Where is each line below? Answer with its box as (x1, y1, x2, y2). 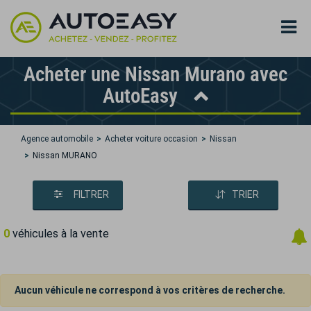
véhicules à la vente (10, 227, 109, 240)
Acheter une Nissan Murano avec (24, 62, 287, 86)
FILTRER (73, 189, 109, 200)
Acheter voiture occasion (105, 134, 198, 144)
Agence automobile (21, 134, 93, 144)
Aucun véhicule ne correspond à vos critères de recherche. (15, 285, 285, 296)
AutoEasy (103, 84, 183, 108)
